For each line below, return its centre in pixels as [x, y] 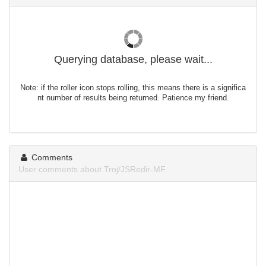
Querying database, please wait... [133, 59]
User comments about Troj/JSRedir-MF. [93, 169]
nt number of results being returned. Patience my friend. [133, 98]
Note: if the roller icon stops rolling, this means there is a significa [133, 88]
